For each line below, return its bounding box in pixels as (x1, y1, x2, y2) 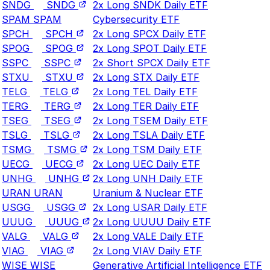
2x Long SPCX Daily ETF (93, 27, 206, 40)
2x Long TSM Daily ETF (93, 143, 202, 155)
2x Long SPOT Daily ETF (93, 42, 207, 54)
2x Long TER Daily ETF (93, 99, 199, 112)
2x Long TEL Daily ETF (93, 85, 198, 98)
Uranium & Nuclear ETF (93, 186, 203, 199)
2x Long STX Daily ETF (93, 71, 199, 83)
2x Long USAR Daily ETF (93, 201, 207, 213)
